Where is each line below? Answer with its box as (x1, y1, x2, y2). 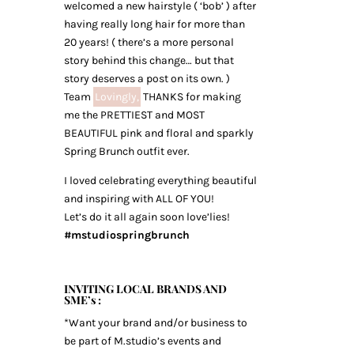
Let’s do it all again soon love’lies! (63, 210, 230, 224)
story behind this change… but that (63, 54, 234, 67)
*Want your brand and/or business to (63, 316, 247, 330)
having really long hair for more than (63, 17, 245, 31)
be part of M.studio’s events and (63, 334, 221, 348)
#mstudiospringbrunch (63, 228, 190, 242)
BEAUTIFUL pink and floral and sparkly (63, 126, 254, 140)
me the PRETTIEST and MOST (63, 108, 205, 122)
